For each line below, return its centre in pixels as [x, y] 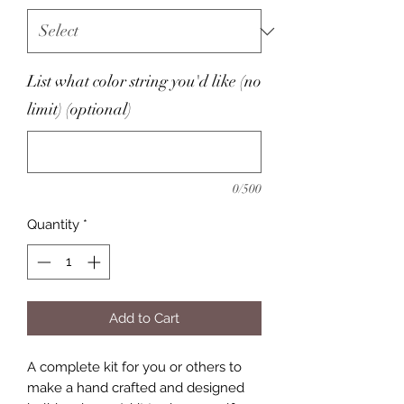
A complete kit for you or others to [134, 367]
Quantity [53, 225]
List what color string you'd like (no [144, 81]
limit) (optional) [79, 109]
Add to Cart [144, 318]
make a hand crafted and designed [136, 387]
